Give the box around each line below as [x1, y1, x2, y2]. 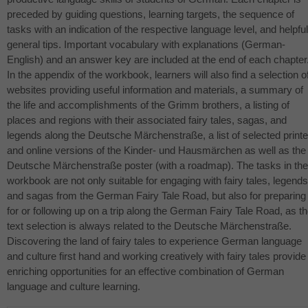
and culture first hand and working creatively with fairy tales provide [7, 250, 306, 263]
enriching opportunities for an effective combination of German [7, 265, 284, 278]
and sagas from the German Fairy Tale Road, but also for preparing [7, 190, 306, 202]
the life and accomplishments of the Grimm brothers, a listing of [7, 99, 289, 111]
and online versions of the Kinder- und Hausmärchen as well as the [7, 144, 306, 157]
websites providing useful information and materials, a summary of [7, 84, 303, 96]
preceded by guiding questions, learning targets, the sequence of [7, 8, 294, 21]
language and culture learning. [7, 280, 140, 293]
